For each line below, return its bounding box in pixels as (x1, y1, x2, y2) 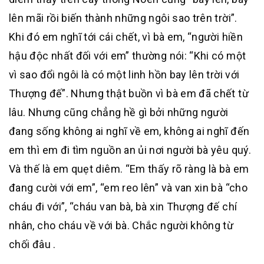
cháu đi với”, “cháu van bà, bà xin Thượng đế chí (9, 200, 237, 213)
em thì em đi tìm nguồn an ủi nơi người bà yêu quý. (9, 144, 251, 156)
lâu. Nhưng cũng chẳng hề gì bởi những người (9, 106, 229, 118)
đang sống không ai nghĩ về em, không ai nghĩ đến (9, 125, 250, 137)
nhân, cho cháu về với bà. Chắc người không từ (9, 219, 234, 232)
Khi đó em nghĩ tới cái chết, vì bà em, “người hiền (9, 31, 243, 43)
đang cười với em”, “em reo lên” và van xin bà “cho (9, 181, 247, 194)
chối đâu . (9, 238, 56, 250)
